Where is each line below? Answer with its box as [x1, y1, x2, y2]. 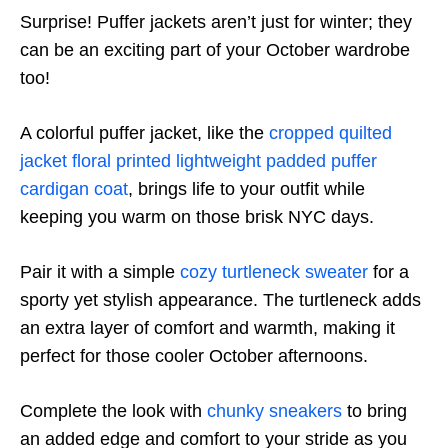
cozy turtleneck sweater [180, 262, 368, 283]
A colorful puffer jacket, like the [20, 123, 269, 144]
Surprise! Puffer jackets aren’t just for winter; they [20, 12, 412, 33]
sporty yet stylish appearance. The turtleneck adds [20, 290, 421, 311]
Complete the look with [20, 401, 207, 422]
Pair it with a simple [20, 262, 180, 283]
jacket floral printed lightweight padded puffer [20, 151, 377, 172]
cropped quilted [269, 123, 392, 144]
